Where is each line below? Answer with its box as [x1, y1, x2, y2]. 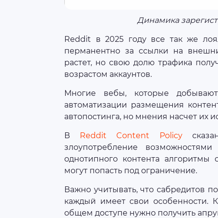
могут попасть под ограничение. [64, 165, 197, 175]
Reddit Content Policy [80, 130, 182, 140]
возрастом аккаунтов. [64, 69, 152, 79]
